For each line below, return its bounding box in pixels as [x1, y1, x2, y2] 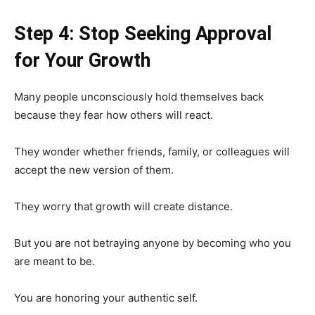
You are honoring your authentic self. [14, 290, 198, 304]
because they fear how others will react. [14, 108, 213, 122]
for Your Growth [14, 49, 150, 72]
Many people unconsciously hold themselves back [14, 89, 264, 103]
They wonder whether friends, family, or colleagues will [14, 144, 290, 158]
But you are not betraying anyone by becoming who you [14, 236, 291, 250]
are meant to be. [14, 254, 95, 268]
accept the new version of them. [14, 162, 174, 176]
